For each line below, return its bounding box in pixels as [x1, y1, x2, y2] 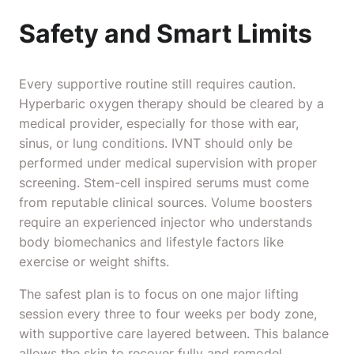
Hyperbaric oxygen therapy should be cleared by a [19, 96, 324, 111]
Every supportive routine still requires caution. [19, 76, 296, 92]
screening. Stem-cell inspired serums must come [19, 175, 309, 190]
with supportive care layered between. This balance [19, 326, 329, 341]
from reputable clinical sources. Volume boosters [19, 194, 312, 210]
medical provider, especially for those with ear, [19, 115, 299, 131]
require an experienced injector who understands [19, 214, 312, 230]
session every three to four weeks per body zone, [19, 306, 317, 322]
